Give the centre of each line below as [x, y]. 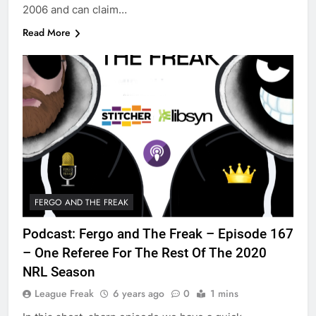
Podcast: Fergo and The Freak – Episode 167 [158, 234]
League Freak [64, 294]
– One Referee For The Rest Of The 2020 [145, 253]
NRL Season [59, 272]
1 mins [224, 294]
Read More [47, 32]
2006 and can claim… [75, 9]
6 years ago [139, 294]
